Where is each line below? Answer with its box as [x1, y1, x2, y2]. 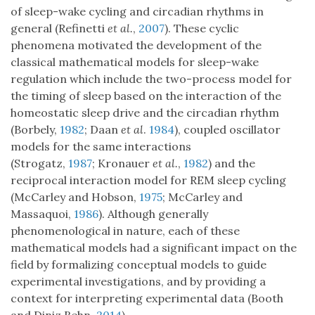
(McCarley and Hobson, [11, 190, 139, 205]
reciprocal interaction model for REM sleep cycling [11, 173, 286, 188]
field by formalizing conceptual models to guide [11, 257, 266, 272]
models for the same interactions [11, 139, 191, 154]
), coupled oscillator [174, 122, 281, 137]
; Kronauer [92, 156, 153, 171]
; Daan [84, 122, 121, 137]
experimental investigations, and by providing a [11, 274, 266, 289]
